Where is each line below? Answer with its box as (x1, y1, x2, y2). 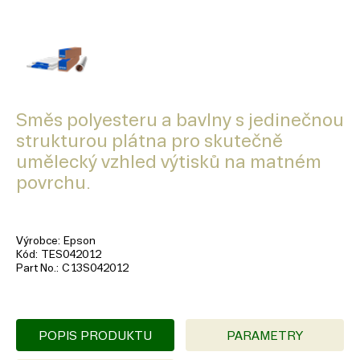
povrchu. (16, 173, 91, 194)
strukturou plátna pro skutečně (16, 131, 283, 152)
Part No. (16, 262, 56, 275)
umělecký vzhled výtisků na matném (16, 152, 321, 173)
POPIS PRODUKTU (39, 329, 152, 343)
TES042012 (41, 248, 101, 261)
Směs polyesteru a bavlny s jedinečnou (16, 110, 344, 131)
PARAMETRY (227, 329, 303, 343)
